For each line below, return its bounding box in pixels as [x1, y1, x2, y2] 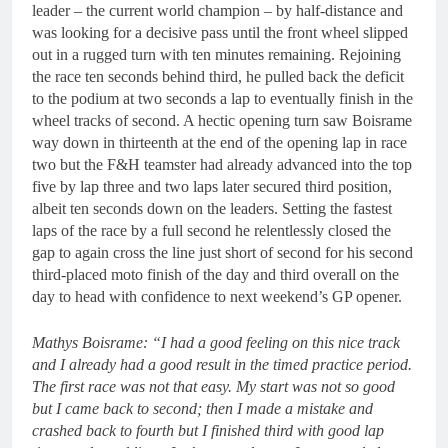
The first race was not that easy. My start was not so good [32, 378, 395, 395]
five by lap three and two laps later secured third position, [32, 178, 392, 195]
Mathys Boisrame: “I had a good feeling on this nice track [32, 334, 400, 351]
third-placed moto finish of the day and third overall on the [32, 266, 399, 283]
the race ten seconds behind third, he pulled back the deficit [32, 68, 404, 85]
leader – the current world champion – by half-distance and [32, 2, 403, 19]
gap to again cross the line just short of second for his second [32, 244, 413, 261]
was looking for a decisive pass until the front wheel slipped [32, 24, 408, 41]
